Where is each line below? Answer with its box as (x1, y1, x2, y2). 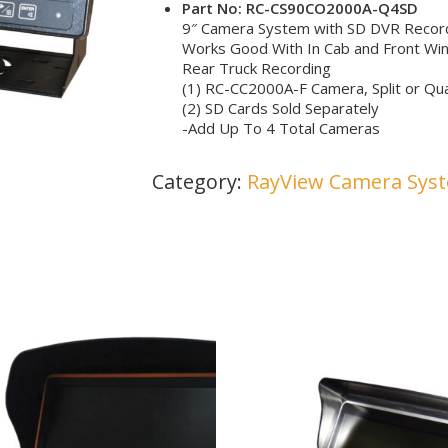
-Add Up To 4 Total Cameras (181, 118, 380, 138)
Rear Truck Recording (181, 58, 331, 78)
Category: (151, 168, 247, 195)
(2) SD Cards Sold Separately (181, 98, 379, 118)
